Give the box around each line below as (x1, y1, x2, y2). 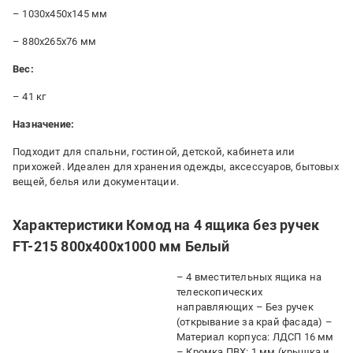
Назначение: (13, 118, 75, 130)
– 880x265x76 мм (13, 35, 96, 47)
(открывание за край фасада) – (176, 316, 333, 328)
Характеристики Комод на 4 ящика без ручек (13, 217, 320, 233)
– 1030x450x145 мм (13, 8, 108, 20)
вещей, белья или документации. (13, 176, 179, 188)
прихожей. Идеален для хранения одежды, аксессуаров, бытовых (13, 161, 339, 173)
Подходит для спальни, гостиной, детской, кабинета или (13, 146, 295, 158)
